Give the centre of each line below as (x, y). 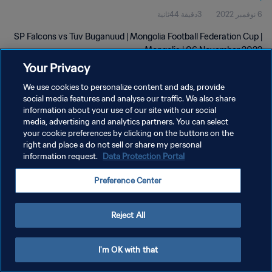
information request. (62, 156)
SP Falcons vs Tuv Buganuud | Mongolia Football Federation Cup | (138, 36)
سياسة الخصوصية (236, 127)
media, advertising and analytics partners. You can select (126, 122)
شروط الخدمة (241, 148)
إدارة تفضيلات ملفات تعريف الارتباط (209, 169)
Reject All (128, 215)
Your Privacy (57, 68)
